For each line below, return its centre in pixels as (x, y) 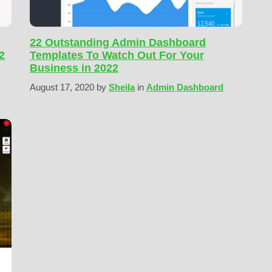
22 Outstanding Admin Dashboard (118, 42)
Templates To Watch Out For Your (117, 55)
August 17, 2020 (63, 87)
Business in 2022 (74, 68)
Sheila (122, 87)
